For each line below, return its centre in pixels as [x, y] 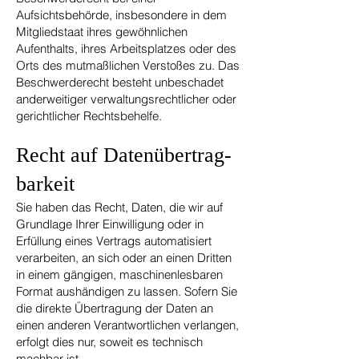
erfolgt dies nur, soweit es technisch [109, 342]
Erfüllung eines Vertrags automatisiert [114, 241]
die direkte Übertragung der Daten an [115, 308]
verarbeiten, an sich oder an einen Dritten [124, 258]
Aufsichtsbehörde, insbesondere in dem [121, 15]
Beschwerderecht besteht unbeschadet [120, 82]
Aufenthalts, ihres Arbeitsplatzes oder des [126, 48]
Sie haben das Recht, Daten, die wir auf [119, 207]
